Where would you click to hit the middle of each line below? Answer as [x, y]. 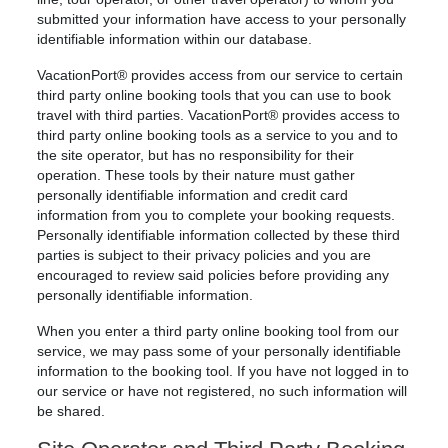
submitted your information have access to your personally [222, 19]
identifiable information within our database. [175, 39]
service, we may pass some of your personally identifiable [219, 351]
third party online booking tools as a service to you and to [218, 135]
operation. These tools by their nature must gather [196, 175]
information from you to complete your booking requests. [216, 215]
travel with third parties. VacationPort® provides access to [219, 115]
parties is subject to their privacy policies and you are [204, 255]
